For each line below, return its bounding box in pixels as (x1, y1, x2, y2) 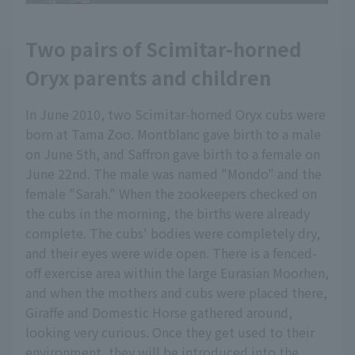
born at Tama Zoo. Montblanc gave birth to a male (25, 124, 321, 144)
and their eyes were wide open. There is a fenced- (25, 243, 317, 263)
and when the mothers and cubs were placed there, (25, 283, 327, 303)
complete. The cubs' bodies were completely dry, (25, 223, 320, 243)
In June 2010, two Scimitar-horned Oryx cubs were (25, 105, 326, 124)
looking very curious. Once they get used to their (25, 323, 315, 342)
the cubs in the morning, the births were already (25, 204, 310, 223)
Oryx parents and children (25, 63, 271, 92)
